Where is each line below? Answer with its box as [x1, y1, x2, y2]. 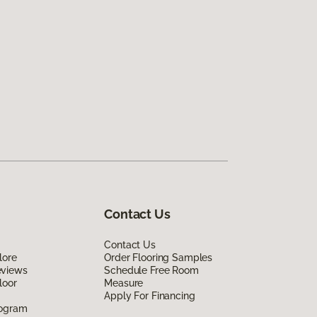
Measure [104, 277, 144, 289]
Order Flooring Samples [104, 251, 213, 263]
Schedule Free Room [104, 264, 199, 276]
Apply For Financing [104, 289, 195, 301]
